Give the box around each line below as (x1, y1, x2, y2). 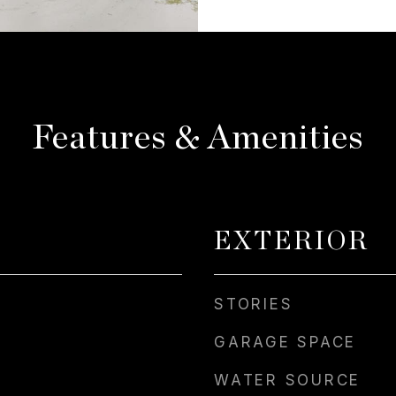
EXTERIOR (214, 229, 369, 255)
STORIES (214, 295, 293, 313)
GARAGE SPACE (214, 333, 356, 351)
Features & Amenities (32, 121, 364, 156)
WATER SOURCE (214, 371, 361, 389)
